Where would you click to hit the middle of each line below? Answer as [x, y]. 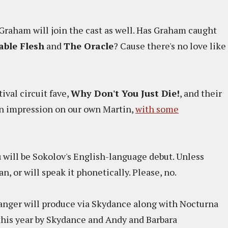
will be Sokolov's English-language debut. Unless [103, 156]
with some [157, 109]
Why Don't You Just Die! [125, 93]
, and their [201, 93]
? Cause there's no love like [170, 46]
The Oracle [89, 46]
